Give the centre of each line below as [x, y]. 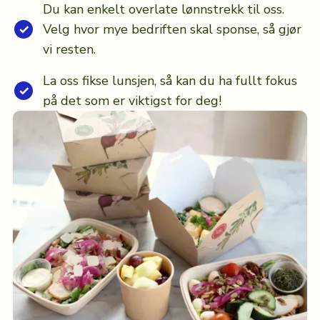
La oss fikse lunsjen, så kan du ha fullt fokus [170, 81]
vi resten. [69, 50]
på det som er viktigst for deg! [132, 101]
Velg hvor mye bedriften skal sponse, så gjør [172, 30]
